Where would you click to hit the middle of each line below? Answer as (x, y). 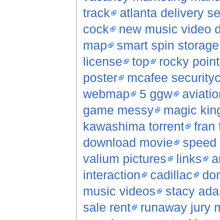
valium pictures (124, 159)
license (102, 62)
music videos (119, 191)
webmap (106, 94)
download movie (128, 143)
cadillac (171, 175)
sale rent (107, 207)
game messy (118, 110)
